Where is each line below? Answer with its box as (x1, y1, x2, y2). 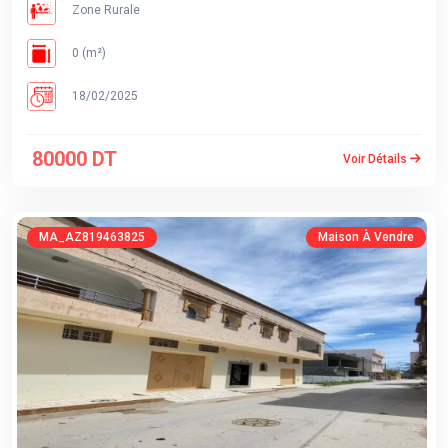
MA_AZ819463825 (39, 230, 145, 244)
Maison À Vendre (318, 230, 414, 244)
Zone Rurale (69, 2, 140, 17)
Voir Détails (343, 151, 410, 166)
